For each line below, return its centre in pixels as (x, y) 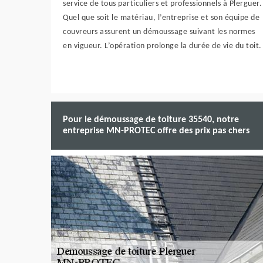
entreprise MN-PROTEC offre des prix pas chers (156, 131)
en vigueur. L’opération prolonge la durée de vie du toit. (162, 46)
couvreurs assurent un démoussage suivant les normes (159, 32)
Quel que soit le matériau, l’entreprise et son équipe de (161, 18)
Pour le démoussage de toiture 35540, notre (151, 120)
